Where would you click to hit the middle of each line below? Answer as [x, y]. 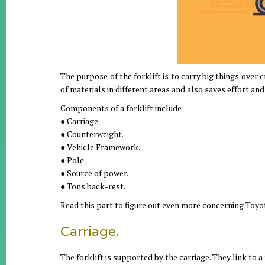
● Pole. [73, 160]
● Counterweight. [92, 134]
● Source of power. [94, 173]
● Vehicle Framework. [100, 147]
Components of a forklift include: [122, 108]
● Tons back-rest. [93, 186]
